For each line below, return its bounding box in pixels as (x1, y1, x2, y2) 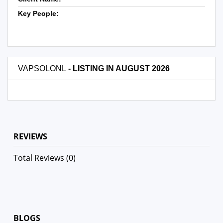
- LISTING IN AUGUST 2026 (66, 64, 170, 73)
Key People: (18, 9, 59, 17)
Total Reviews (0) (13, 152, 76, 163)
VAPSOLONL (18, 64, 66, 73)
